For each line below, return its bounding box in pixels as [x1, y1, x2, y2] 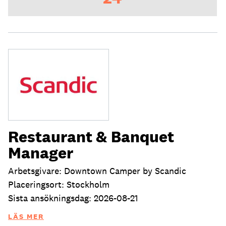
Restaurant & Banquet [8, 126, 174, 147]
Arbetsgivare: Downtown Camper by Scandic [8, 164, 186, 177]
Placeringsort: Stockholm [8, 178, 109, 190]
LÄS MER [8, 211, 44, 221]
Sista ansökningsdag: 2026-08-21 [8, 192, 138, 204]
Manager [8, 142, 73, 163]
